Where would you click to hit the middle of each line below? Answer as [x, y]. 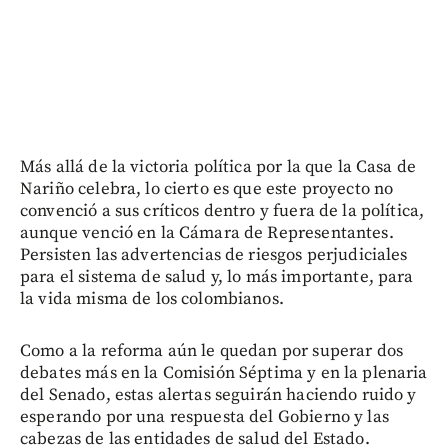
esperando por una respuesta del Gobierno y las [204, 416]
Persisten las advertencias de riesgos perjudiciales [214, 254]
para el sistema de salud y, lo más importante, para [217, 276]
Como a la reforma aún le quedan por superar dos [212, 350]
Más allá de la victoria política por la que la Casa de [218, 166]
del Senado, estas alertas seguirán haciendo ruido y [218, 394]
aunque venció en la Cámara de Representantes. [207, 232]
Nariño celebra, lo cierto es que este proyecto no [207, 188]
